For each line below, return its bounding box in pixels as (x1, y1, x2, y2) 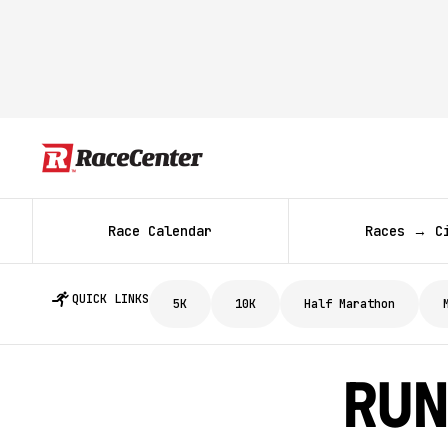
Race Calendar (108, 221, 213, 240)
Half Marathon (304, 296, 395, 312)
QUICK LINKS (72, 291, 149, 307)
